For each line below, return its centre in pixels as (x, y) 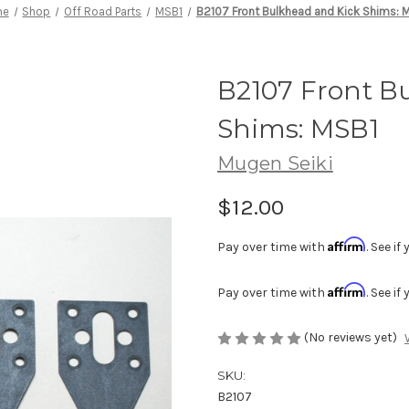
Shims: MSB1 (298, 128)
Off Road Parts (103, 11)
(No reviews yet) (351, 337)
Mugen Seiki (275, 163)
